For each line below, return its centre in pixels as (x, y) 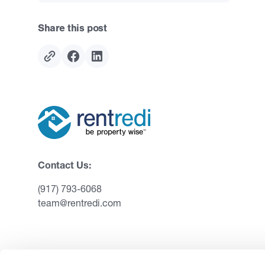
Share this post (72, 28)
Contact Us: (64, 165)
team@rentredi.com (80, 203)
